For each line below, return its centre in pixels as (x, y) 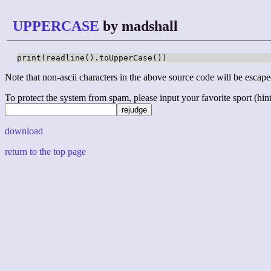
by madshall (139, 26)
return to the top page (45, 152)
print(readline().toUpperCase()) (92, 58)
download (24, 131)
